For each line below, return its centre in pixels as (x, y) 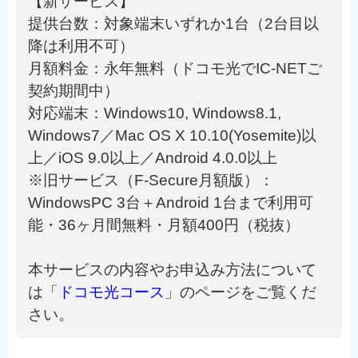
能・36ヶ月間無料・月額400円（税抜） (164, 225)
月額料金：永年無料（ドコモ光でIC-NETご (175, 68)
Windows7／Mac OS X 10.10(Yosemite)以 (172, 135)
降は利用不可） (81, 46)
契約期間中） (74, 91)
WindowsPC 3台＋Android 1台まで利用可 (171, 203)
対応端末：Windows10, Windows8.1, (155, 113)
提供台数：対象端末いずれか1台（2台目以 (173, 24)
